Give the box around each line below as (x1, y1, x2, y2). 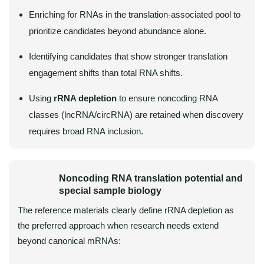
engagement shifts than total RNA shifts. (29, 68, 183, 78)
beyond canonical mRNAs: (18, 236, 121, 246)
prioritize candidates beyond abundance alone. (29, 26, 206, 36)
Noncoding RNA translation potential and (59, 173, 243, 183)
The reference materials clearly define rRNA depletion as (18, 205, 234, 215)
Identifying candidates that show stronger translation (29, 51, 227, 61)
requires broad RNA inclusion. (29, 126, 143, 136)
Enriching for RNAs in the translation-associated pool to (29, 9, 240, 19)
